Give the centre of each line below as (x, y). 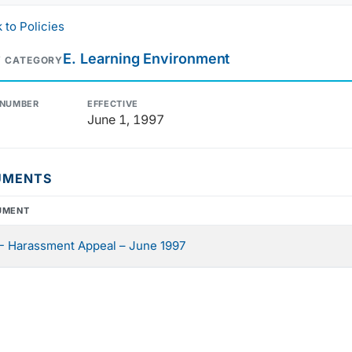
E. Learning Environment (147, 59)
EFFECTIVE (113, 104)
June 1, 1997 (126, 120)
